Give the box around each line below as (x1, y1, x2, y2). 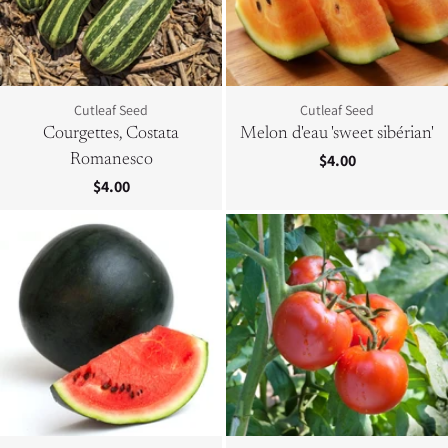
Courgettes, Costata (43, 125, 179, 143)
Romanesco (69, 151, 153, 169)
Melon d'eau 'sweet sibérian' (240, 125, 434, 143)
